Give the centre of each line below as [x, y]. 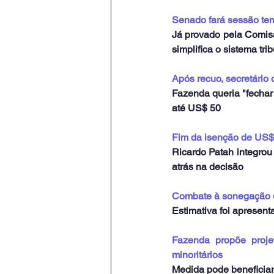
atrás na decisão [208, 167]
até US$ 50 [196, 108]
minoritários [197, 255]
